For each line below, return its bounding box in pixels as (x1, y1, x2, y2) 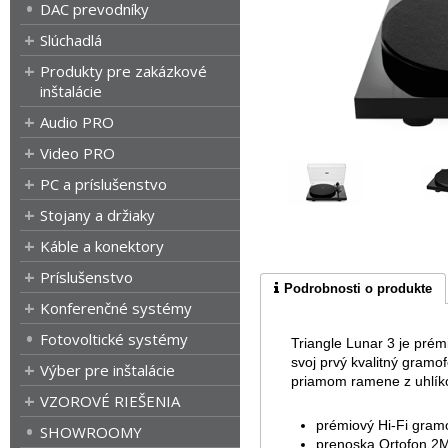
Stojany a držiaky (40, 205, 155, 225)
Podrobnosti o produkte (284, 280, 432, 296)
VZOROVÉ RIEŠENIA (40, 391, 180, 411)
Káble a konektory (40, 236, 164, 256)
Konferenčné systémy (40, 298, 192, 318)
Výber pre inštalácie (40, 360, 175, 380)
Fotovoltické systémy (40, 329, 188, 349)
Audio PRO (40, 112, 114, 132)
